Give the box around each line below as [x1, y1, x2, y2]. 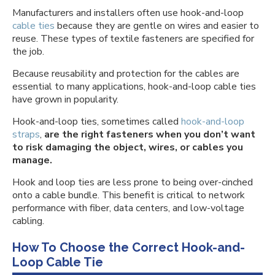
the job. [12, 45, 44, 58]
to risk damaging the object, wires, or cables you [12, 141, 243, 154]
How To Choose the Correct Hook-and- [12, 240, 245, 255]
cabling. [12, 214, 47, 228]
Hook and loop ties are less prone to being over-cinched [12, 176, 253, 189]
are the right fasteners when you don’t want [44, 128, 255, 141]
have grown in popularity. [12, 93, 118, 106]
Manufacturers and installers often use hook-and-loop [12, 6, 244, 20]
